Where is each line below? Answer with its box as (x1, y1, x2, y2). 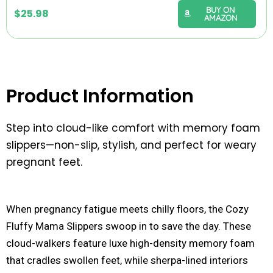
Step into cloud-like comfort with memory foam (6, 120, 260, 135)
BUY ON (206, 4, 235, 15)
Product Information (6, 83, 194, 109)
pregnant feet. (6, 154, 82, 169)
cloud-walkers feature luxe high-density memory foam (6, 237, 255, 250)
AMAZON (204, 12, 237, 23)
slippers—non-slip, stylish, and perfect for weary (6, 137, 257, 152)
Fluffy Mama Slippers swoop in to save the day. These (6, 220, 251, 233)
